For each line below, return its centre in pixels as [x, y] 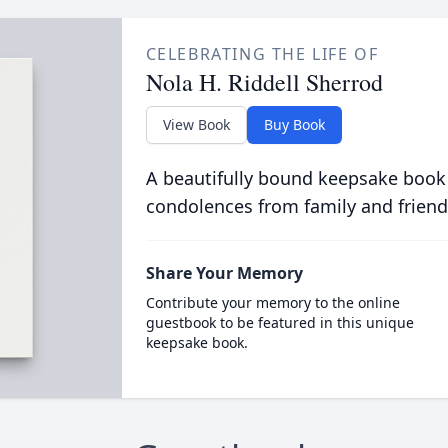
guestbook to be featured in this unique [279, 322]
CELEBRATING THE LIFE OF [262, 54]
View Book [196, 124]
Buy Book [294, 124]
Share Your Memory [224, 273]
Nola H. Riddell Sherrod [264, 82]
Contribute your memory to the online [272, 302]
